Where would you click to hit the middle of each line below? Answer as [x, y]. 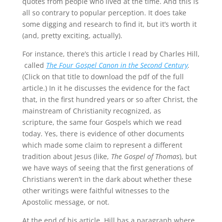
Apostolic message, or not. [67, 202]
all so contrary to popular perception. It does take [104, 13]
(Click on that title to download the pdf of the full [103, 77]
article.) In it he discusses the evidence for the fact [106, 88]
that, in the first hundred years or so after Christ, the [110, 99]
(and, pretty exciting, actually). [72, 35]
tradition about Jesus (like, [66, 156]
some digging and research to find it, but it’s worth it [109, 24]
